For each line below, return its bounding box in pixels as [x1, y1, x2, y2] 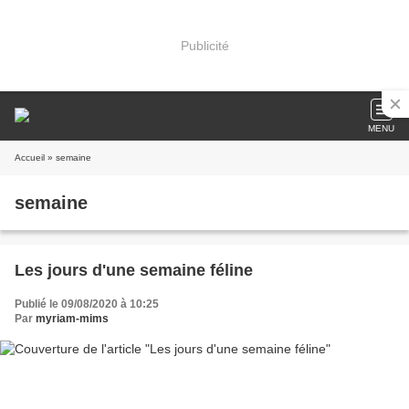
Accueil [15, 152, 45, 163]
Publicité [180, 37, 229, 53]
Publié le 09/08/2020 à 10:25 [15, 298, 159, 310]
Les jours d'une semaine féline [15, 261, 253, 279]
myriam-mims [36, 312, 109, 325]
